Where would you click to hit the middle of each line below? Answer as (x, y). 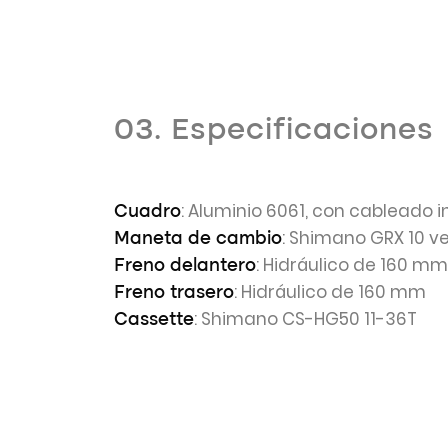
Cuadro (147, 212)
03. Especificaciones (274, 131)
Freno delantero (185, 266)
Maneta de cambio (198, 239)
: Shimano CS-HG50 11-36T (305, 319)
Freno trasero (174, 293)
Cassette (154, 320)
